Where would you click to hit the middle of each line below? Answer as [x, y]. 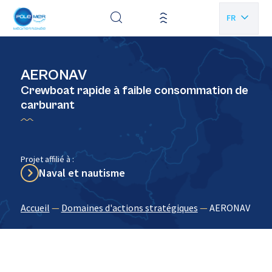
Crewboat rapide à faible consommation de [134, 91]
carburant [47, 105]
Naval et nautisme [82, 173]
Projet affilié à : [47, 159]
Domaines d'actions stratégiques [129, 208]
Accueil [35, 208]
